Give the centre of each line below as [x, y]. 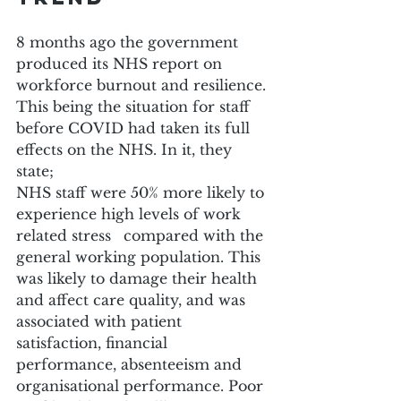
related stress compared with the [66, 235]
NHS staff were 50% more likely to [142, 192]
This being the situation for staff [135, 106]
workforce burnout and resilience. [143, 85]
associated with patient [101, 321]
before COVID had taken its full [135, 128]
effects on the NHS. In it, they [126, 149]
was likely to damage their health [139, 278]
